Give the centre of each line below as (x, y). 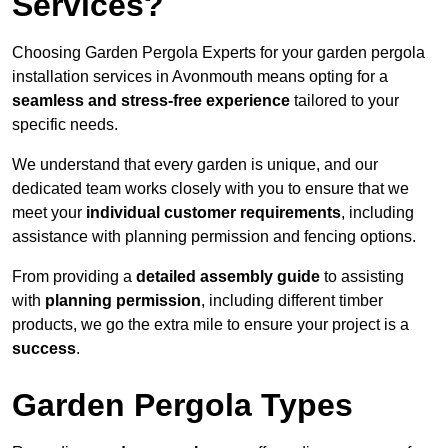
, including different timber (292, 301)
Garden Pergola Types (182, 405)
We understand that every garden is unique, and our (195, 165)
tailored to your (344, 101)
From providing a (74, 277)
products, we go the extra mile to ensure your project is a (210, 325)
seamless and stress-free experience (151, 101)
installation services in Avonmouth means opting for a (200, 77)
